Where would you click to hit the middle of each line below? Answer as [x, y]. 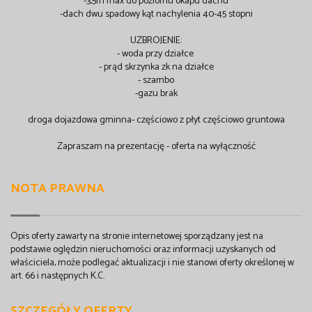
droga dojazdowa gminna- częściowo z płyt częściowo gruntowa [156, 120]
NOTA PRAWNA [57, 189]
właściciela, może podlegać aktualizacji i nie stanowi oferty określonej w [152, 263]
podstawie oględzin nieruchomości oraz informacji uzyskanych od [143, 250]
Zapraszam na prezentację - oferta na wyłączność [156, 147]
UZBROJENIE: [156, 41]
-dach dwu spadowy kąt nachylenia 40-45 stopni [156, 15]
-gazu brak [156, 94]
